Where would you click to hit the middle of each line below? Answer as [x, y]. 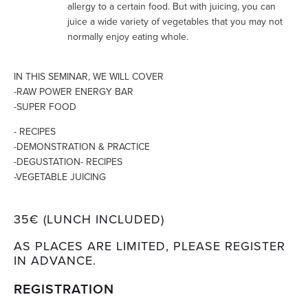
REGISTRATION [64, 288]
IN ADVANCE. [55, 260]
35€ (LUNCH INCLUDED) [89, 219]
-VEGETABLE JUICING [60, 177]
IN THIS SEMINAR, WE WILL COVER [89, 76]
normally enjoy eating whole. [128, 36]
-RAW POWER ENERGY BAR [74, 91]
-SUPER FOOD [45, 107]
